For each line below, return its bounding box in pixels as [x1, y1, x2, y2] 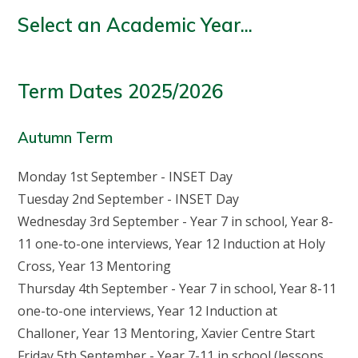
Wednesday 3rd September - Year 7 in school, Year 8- [18, 213, 334, 231]
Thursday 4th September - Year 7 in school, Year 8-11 [18, 280, 337, 298]
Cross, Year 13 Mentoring [18, 257, 172, 276]
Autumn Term [18, 127, 113, 147]
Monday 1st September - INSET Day [18, 168, 233, 186]
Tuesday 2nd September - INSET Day [18, 190, 240, 209]
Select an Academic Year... [18, 12, 253, 37]
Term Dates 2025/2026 [18, 78, 224, 103]
